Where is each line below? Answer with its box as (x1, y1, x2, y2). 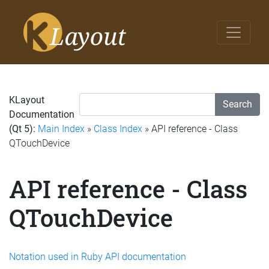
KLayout (9, 94, 44, 106)
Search (223, 98, 252, 110)
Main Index (38, 123, 85, 134)
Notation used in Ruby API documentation (9, 250, 186, 262)
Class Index (94, 123, 142, 134)
